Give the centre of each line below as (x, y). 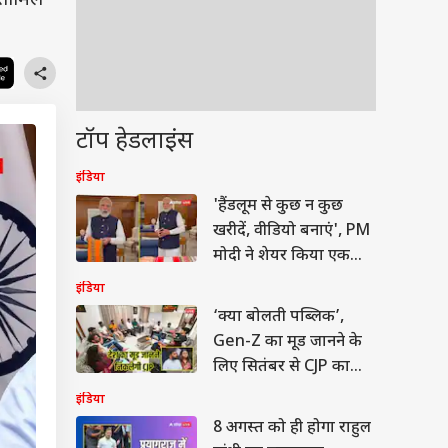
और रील (237, 281)
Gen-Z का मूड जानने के (287, 342)
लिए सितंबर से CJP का (281, 367)
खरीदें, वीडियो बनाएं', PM (291, 231)
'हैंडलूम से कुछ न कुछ (278, 206)
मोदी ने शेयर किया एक (281, 256)
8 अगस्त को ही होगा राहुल (292, 428)
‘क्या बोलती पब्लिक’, (278, 317)
